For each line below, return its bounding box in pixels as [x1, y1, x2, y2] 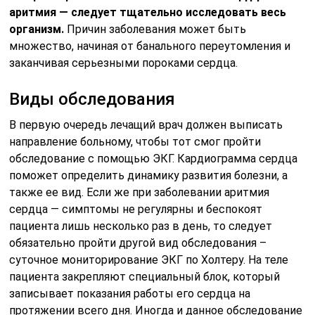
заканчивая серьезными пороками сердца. [9, 56, 238, 70]
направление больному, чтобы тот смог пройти [9, 135, 262, 148]
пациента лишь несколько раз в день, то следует [9, 219, 273, 233]
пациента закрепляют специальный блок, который [9, 270, 281, 283]
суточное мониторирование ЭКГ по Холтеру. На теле [9, 253, 289, 266]
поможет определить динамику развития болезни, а [9, 169, 288, 182]
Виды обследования [9, 89, 176, 109]
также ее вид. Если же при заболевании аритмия [9, 186, 270, 199]
